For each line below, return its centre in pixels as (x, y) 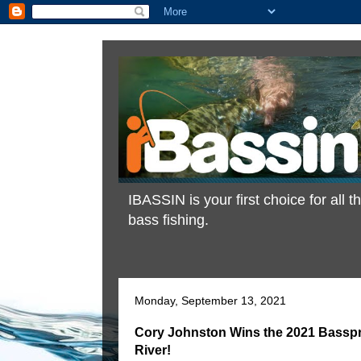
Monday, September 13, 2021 (210, 301)
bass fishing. (168, 220)
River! (153, 350)
